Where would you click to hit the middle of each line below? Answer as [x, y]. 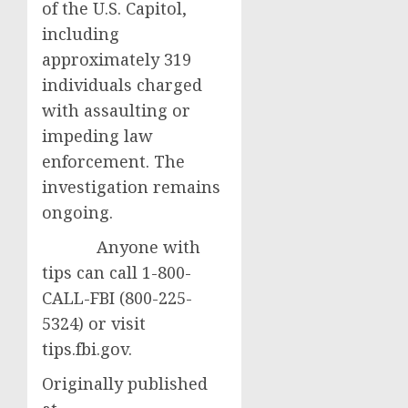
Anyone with [121, 247]
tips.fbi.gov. [87, 349]
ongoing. [80, 212]
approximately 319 [117, 59]
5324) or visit [94, 323]
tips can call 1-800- [117, 272]
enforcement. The [113, 161]
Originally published [125, 383]
